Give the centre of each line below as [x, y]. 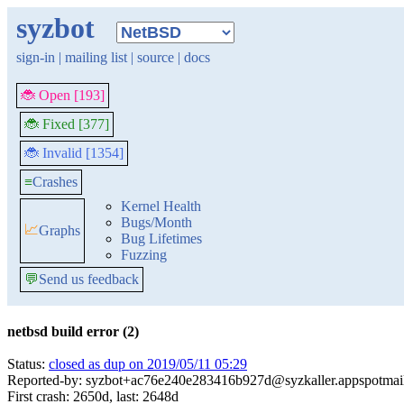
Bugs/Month [156, 222]
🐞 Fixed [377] [67, 124]
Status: [28, 364]
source [156, 57]
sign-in [36, 57]
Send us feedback [89, 279]
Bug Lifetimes [161, 239]
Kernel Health [161, 206]
